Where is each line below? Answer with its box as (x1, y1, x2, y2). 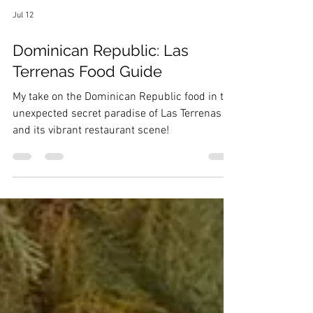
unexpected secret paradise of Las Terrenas (13, 153, 221, 167)
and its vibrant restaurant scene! (13, 170, 169, 184)
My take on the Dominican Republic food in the (13, 136, 235, 150)
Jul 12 (13, 57, 34, 66)
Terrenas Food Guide (13, 108, 162, 126)
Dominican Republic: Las (13, 87, 189, 105)
